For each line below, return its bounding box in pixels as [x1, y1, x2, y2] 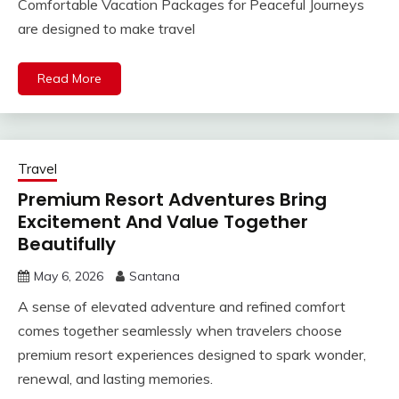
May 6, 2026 [34, 268, 103, 285]
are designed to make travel [18, 20, 195, 38]
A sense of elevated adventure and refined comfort [18, 297, 346, 316]
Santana [129, 268, 180, 285]
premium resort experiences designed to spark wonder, [18, 346, 366, 364]
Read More [37, 70, 102, 87]
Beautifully [18, 232, 116, 257]
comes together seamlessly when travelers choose [18, 322, 342, 340]
